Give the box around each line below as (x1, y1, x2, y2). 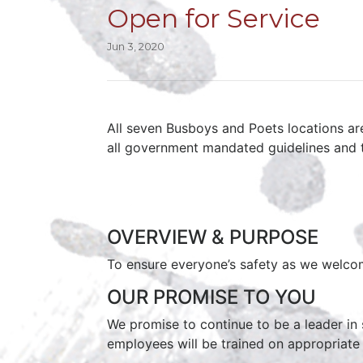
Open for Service (107, 2, 320, 34)
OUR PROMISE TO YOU (107, 284, 316, 309)
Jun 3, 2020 (107, 40, 164, 53)
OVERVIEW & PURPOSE (107, 224, 318, 249)
